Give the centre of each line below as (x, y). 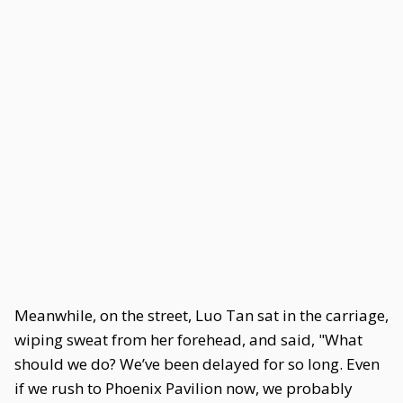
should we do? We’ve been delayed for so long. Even (197, 364)
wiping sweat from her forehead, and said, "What (188, 340)
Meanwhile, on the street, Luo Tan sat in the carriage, (201, 315)
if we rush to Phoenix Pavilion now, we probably (184, 388)
